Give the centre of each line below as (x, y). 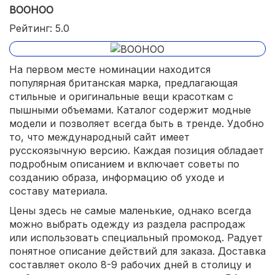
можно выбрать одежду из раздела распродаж (127, 224)
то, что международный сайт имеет (99, 137)
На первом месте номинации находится (110, 70)
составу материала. (58, 191)
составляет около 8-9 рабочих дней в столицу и (130, 265)
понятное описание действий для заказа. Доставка (137, 251)
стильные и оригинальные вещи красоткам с (121, 97)
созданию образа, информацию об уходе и (117, 178)
